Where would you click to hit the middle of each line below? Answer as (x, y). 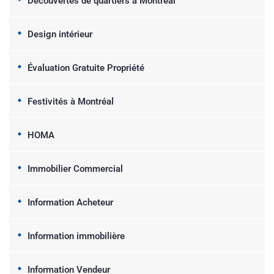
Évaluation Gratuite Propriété (86, 68)
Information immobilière (76, 236)
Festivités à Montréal (71, 101)
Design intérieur (60, 34)
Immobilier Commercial (75, 168)
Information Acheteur (70, 202)
